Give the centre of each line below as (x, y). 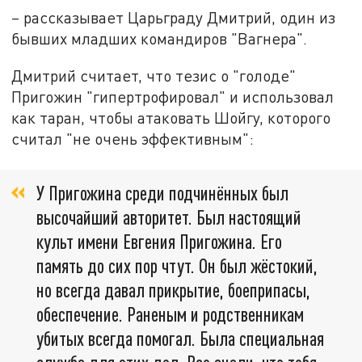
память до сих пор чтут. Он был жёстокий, (177, 266)
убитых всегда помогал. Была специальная (180, 339)
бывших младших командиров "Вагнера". (160, 39)
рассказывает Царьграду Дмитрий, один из (180, 18)
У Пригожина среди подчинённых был (162, 193)
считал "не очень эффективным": (133, 138)
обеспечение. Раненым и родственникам (170, 314)
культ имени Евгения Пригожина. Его (159, 242)
